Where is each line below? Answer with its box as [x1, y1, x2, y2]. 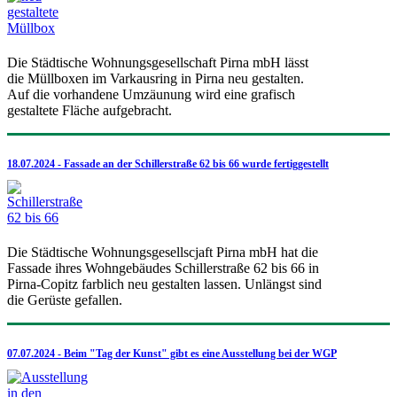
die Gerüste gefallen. [7, 292, 122, 308]
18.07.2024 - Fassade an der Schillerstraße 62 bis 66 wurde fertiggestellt [7, 158, 329, 171]
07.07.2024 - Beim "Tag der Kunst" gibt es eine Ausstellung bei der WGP [7, 347, 337, 361]
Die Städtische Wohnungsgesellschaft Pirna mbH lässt [7, 55, 308, 71]
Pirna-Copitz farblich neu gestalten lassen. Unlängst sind [7, 276, 322, 292]
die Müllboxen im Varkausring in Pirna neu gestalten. [7, 71, 304, 87]
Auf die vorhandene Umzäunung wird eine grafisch [7, 87, 295, 103]
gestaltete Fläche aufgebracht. [7, 103, 172, 119]
